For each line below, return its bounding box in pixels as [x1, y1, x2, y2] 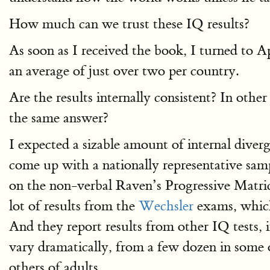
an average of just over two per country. [9, 62, 239, 80]
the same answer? [9, 109, 108, 127]
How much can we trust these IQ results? [9, 15, 250, 33]
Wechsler [139, 197, 193, 215]
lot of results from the [9, 197, 139, 215]
